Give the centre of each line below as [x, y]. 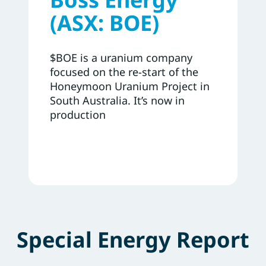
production [77, 114]
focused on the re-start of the [124, 72]
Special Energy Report [133, 239]
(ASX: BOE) [104, 23]
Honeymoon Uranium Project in [129, 86]
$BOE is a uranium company [121, 57]
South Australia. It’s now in [117, 100]
